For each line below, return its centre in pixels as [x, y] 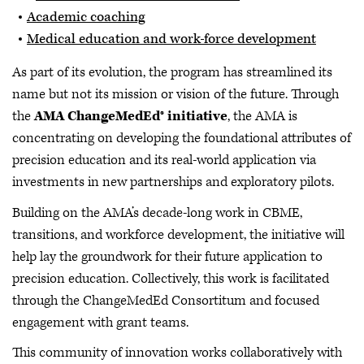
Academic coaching [86, 17]
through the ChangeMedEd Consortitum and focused [166, 300]
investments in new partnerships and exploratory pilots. [173, 182]
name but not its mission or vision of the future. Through [175, 94]
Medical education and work [114, 39]
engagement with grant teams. [104, 322]
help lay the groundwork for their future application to [167, 256]
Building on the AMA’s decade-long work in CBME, [157, 212]
